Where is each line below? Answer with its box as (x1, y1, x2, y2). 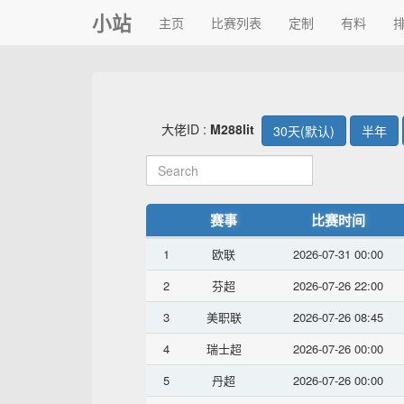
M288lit (210, 119, 254, 138)
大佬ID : (133, 119, 210, 138)
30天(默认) (273, 122, 335, 140)
